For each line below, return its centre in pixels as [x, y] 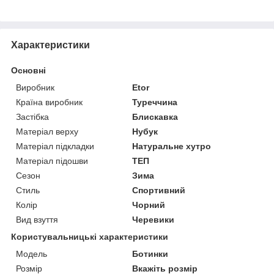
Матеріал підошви [52, 161]
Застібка [32, 117]
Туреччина [155, 102]
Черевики [154, 219]
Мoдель [31, 254]
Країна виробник [49, 102]
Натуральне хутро [172, 146]
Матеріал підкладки [55, 146]
